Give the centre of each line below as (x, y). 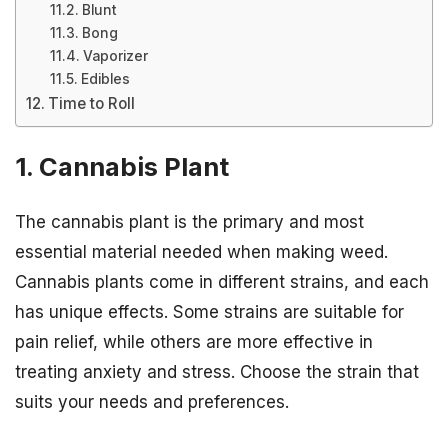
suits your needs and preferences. (152, 402)
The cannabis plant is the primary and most (189, 222)
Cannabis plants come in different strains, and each (222, 282)
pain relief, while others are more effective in (194, 342)
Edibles (105, 79)
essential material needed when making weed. (201, 252)
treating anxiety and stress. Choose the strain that (217, 372)
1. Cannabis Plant (122, 167)
